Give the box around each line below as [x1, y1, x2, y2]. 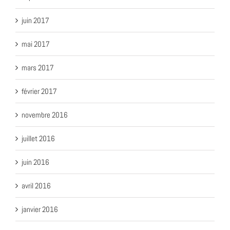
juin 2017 [22, 15, 49, 25]
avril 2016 [22, 180, 51, 190]
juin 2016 [22, 157, 49, 167]
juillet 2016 [22, 133, 55, 143]
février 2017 [22, 86, 57, 96]
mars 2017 [22, 62, 54, 72]
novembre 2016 [22, 109, 68, 120]
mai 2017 [22, 39, 50, 49]
